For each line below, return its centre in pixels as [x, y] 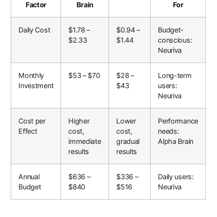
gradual [128, 141]
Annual [29, 177]
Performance [178, 121]
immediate [85, 141]
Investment [36, 86]
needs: [169, 131]
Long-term [175, 76]
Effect [28, 131]
